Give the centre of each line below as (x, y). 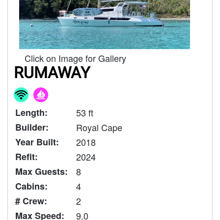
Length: (31, 112)
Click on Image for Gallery (75, 58)
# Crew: (31, 201)
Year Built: (37, 142)
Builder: (32, 127)
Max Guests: (41, 171)
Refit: (27, 157)
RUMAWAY (52, 73)
